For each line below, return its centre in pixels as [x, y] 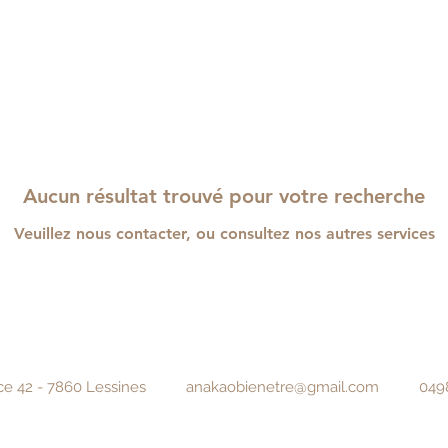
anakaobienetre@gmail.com [282, 387]
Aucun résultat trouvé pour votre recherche [224, 196]
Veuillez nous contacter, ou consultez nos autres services [224, 233]
